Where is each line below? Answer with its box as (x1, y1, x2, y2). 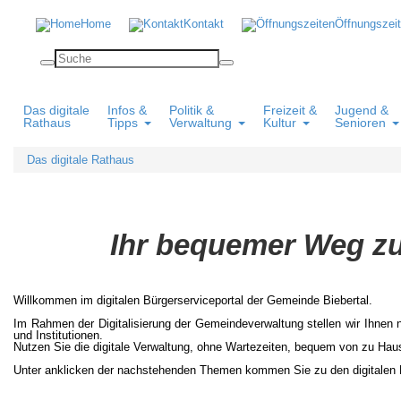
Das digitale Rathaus (27, 153, 134, 166)
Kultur (263, 115, 296, 130)
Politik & (169, 102, 214, 117)
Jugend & (335, 102, 388, 117)
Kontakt (183, 16, 224, 30)
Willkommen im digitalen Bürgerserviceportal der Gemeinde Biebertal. (13, 294, 372, 308)
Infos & (107, 102, 147, 117)
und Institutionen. (13, 328, 103, 343)
